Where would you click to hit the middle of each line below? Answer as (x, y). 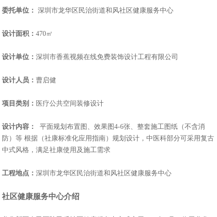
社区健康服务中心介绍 (41, 197)
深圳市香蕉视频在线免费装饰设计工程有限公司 (107, 57)
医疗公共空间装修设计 (70, 104)
